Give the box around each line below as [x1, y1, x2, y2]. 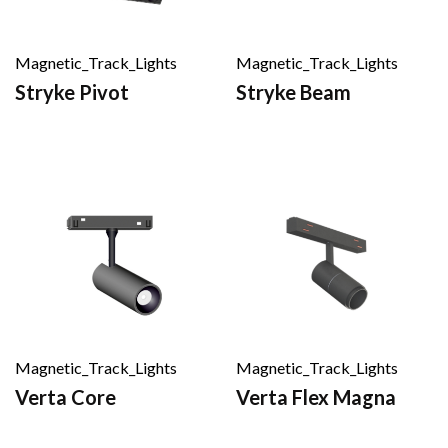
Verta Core [15, 384, 116, 409]
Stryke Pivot [15, 79, 129, 104]
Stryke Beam [236, 79, 351, 104]
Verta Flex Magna [236, 384, 396, 409]
